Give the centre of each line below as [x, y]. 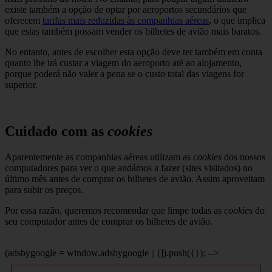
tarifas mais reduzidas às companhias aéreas [126, 21]
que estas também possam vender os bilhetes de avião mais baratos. [133, 32]
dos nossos [243, 157]
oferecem [24, 21]
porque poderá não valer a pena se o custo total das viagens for [124, 74]
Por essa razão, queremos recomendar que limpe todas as [114, 211]
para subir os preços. [44, 190]
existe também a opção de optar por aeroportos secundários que [126, 10]
